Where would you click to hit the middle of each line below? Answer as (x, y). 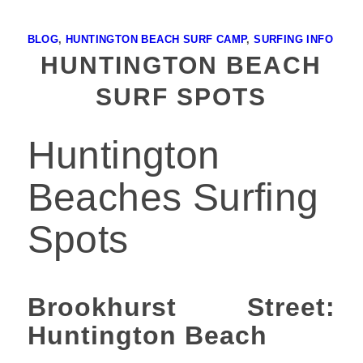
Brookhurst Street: (181, 307)
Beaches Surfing (173, 197)
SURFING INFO (294, 39)
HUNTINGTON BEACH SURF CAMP (156, 39)
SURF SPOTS (181, 97)
